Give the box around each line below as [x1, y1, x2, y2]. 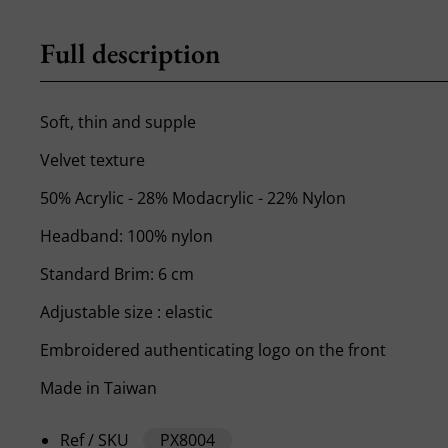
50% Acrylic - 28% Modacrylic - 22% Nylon [40, 186, 347, 209]
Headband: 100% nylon [40, 224, 214, 247]
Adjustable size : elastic [40, 300, 214, 323]
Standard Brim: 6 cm [40, 262, 195, 285]
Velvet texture [40, 148, 146, 171]
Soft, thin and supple [40, 110, 197, 133]
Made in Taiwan [40, 376, 158, 399]
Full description [40, 34, 221, 71]
